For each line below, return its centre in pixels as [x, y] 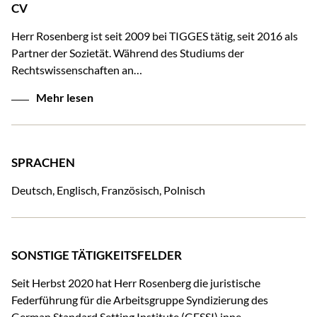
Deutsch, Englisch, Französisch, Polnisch [108, 190]
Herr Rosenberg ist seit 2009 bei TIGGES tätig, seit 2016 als [155, 36]
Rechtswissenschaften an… [77, 70]
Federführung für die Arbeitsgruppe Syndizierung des [140, 300]
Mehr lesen [65, 98]
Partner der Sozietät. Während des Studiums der [128, 53]
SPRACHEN [43, 163]
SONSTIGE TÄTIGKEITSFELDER [97, 255]
